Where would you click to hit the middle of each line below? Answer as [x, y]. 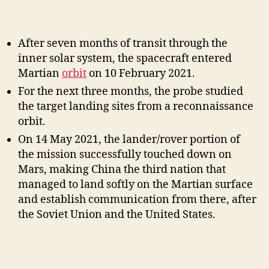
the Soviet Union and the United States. [117, 215]
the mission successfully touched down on [125, 155]
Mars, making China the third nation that [122, 170]
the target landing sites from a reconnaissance [136, 107]
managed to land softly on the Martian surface [135, 185]
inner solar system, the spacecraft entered [125, 59]
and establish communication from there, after [137, 200]
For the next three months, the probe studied [131, 92]
